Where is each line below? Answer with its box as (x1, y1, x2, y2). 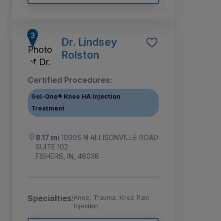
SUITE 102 (36, 142, 68, 151)
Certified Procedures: (28, 74, 112, 85)
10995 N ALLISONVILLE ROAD (61, 133, 158, 142)
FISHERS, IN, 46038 (36, 151, 99, 160)
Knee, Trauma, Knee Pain (74, 193, 149, 201)
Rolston (61, 48, 99, 61)
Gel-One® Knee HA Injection (31, 93, 121, 101)
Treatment (31, 105, 65, 112)
